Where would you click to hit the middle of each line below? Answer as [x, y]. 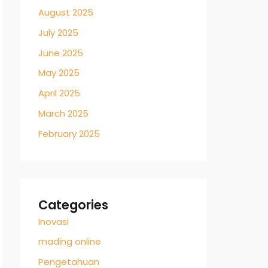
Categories [73, 205]
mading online [70, 242]
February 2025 [69, 133]
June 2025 [61, 53]
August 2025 [66, 12]
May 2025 [59, 73]
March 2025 [63, 113]
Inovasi [54, 221]
